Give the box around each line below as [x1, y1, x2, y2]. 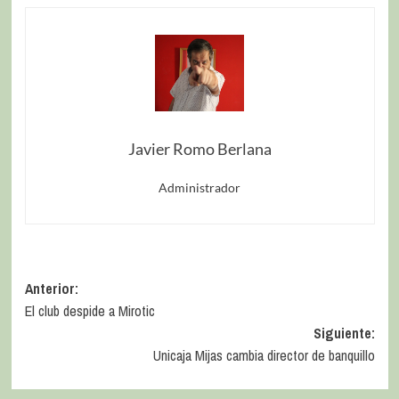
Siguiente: [313, 323, 375, 344]
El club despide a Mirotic [24, 301, 155, 322]
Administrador [159, 180, 240, 196]
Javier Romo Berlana [127, 139, 272, 159]
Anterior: [24, 279, 78, 299]
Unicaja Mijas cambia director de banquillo [152, 346, 375, 366]
